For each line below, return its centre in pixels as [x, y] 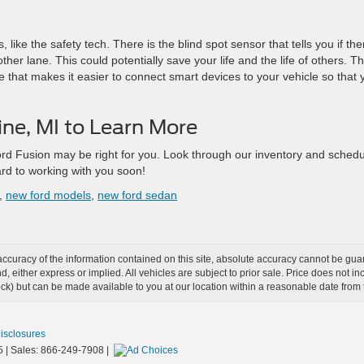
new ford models [48, 195]
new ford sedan [137, 195]
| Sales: [22, 350]
